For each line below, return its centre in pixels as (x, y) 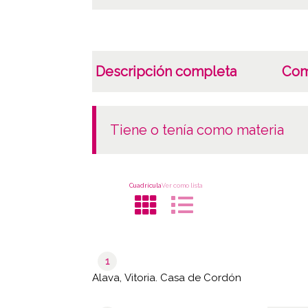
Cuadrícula (146, 185)
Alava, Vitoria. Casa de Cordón (167, 277)
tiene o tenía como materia (202, 130)
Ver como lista (183, 185)
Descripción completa (166, 71)
